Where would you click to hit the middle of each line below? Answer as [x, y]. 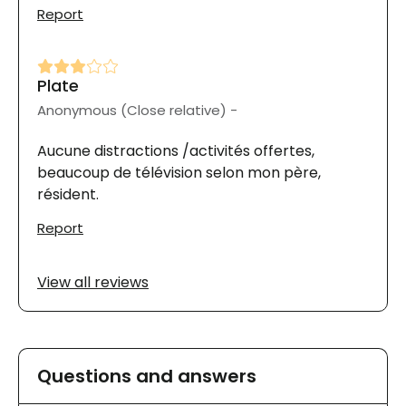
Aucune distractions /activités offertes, [176, 150]
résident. [68, 194]
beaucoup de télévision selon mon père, [179, 172]
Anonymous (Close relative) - [137, 110]
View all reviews [93, 282]
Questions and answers [147, 376]
